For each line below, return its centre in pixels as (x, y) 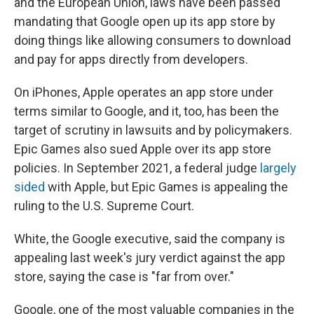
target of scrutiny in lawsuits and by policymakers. (153, 130)
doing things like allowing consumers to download (152, 40)
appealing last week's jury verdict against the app (150, 257)
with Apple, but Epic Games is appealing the (166, 186)
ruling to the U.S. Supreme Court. (104, 205)
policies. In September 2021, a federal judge (137, 168)
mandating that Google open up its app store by (145, 21)
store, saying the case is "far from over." (124, 276)
